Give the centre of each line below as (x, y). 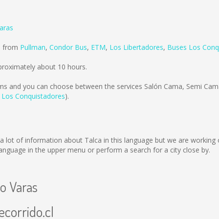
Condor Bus (68, 47)
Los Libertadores (136, 47)
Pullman (33, 47)
